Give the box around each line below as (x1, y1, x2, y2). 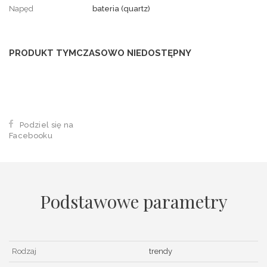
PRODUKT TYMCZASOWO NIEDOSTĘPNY (9, 47, 191, 58)
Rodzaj (12, 247, 36, 256)
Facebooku (9, 131, 52, 141)
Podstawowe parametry (39, 190, 228, 214)
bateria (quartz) (92, 4, 150, 13)
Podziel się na (20, 120, 74, 130)
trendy (149, 247, 172, 256)
